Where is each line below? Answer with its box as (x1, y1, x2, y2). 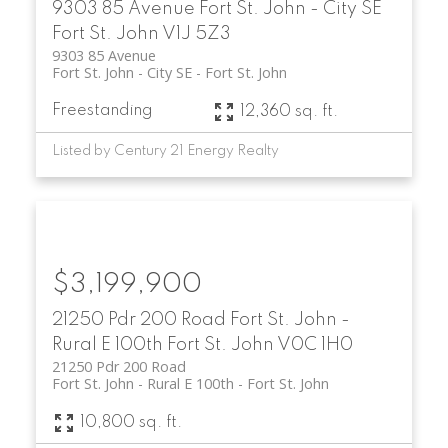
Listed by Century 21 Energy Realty (51, 144, 279, 159)
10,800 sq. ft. (79, 414, 182, 431)
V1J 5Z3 (161, 25, 231, 44)
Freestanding (51, 103, 153, 120)
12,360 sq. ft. (239, 103, 338, 120)
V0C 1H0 (276, 336, 353, 355)
